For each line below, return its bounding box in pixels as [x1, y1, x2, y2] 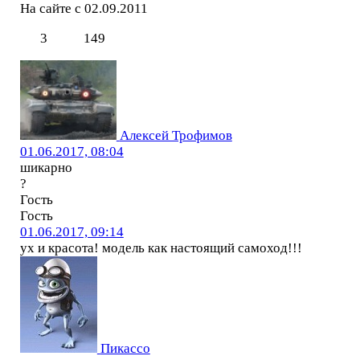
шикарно [19, 159, 72, 175]
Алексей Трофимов [119, 127, 232, 143]
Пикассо [100, 340, 150, 356]
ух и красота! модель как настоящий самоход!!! [19, 239, 302, 256]
